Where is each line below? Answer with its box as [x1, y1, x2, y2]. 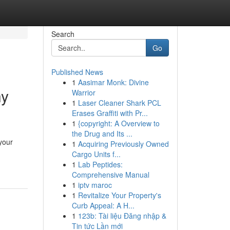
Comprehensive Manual [71, 169, 149, 180]
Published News [51, 67, 103, 77]
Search [51, 29, 74, 39]
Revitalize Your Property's [78, 190, 161, 200]
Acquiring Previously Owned [78, 139, 169, 149]
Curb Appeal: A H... [71, 200, 135, 210]
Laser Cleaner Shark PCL [78, 98, 161, 108]
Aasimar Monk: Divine [78, 77, 149, 87]
